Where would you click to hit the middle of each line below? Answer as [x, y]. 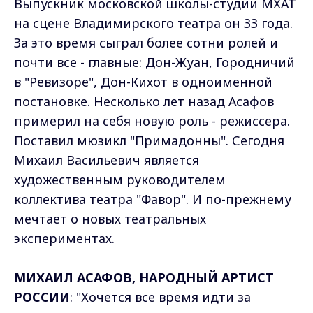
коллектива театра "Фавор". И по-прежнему [153, 199]
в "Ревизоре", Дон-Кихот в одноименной [143, 81]
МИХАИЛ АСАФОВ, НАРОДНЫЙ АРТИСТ [144, 277]
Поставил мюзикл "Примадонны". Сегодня [149, 140]
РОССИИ [42, 297]
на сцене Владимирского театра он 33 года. [153, 23]
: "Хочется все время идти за [160, 297]
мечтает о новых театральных [110, 218]
